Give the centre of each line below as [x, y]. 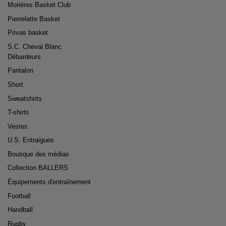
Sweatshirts [25, 99]
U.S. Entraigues [31, 140]
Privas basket [28, 33]
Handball [20, 210]
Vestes [18, 126]
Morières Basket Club [39, 5]
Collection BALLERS [38, 168]
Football [19, 196]
